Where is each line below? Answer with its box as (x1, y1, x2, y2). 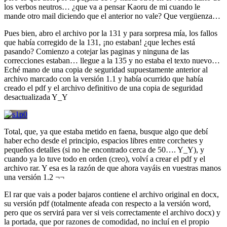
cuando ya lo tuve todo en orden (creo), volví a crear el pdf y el (4, 154, 205, 163)
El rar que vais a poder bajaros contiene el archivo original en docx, (4, 190, 219, 199)
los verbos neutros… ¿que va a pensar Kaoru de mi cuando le (4, 2, 200, 11)
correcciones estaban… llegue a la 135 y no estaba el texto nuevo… (4, 56, 220, 65)
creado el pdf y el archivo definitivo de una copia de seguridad (4, 83, 203, 92)
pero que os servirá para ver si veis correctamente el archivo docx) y (4, 208, 220, 217)
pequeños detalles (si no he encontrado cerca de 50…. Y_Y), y (4, 145, 204, 154)
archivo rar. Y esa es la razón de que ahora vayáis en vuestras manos (4, 163, 221, 172)
